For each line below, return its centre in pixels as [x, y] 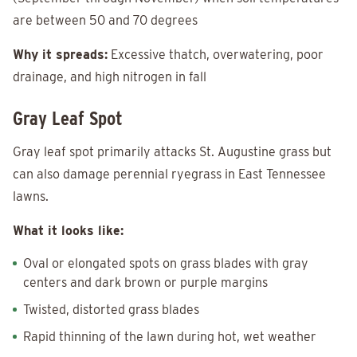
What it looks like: [68, 231]
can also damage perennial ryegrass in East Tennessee [169, 175]
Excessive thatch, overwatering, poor [216, 55]
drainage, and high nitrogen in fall [110, 77]
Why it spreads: [60, 55]
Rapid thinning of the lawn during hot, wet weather [170, 337]
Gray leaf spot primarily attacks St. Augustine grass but [172, 152]
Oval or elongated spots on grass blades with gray [166, 264]
